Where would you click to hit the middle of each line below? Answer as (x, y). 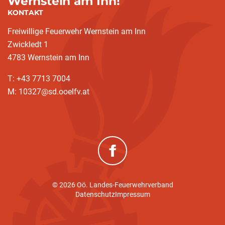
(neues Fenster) (136, 161)
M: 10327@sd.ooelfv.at (48, 92)
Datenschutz (95, 194)
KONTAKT (25, 13)
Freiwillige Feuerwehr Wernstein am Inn (77, 31)
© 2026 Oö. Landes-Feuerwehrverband (113, 185)
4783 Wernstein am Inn (48, 58)
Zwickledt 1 (28, 44)
